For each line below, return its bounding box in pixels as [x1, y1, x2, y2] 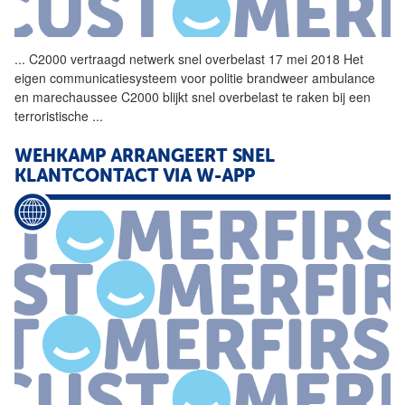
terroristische [14, 107, 92, 126]
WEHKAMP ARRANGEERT [14, 148, 231, 167]
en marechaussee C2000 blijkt [14, 88, 192, 107]
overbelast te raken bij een [215, 88, 371, 107]
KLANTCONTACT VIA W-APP [14, 168, 255, 187]
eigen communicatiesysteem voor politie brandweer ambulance [14, 69, 375, 88]
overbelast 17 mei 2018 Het [202, 50, 363, 69]
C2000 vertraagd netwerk [25, 50, 178, 69]
